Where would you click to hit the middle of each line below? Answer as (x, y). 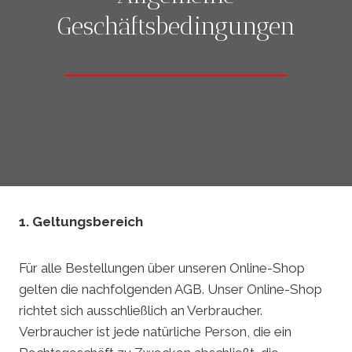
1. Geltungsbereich (81, 222)
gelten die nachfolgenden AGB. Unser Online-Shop (170, 290)
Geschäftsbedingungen (176, 26)
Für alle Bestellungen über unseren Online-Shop (162, 268)
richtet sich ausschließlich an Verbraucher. (141, 311)
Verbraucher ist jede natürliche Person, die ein (155, 332)
